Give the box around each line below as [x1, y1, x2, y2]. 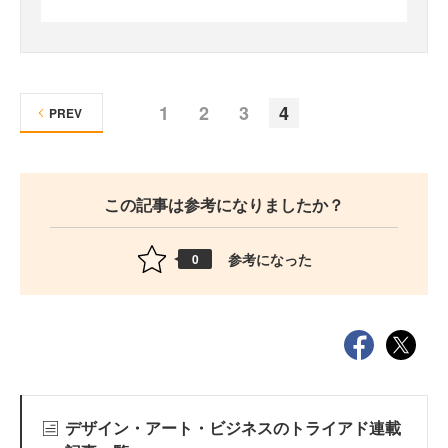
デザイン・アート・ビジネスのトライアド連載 [64, 416, 401, 439]
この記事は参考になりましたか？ [104, 193, 344, 216]
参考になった [228, 248, 312, 269]
